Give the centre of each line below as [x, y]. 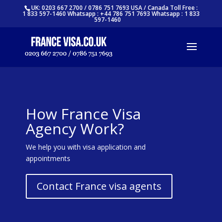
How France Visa [83, 114]
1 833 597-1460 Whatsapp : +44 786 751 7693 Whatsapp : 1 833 [111, 14]
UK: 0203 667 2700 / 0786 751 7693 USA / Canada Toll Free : [114, 8]
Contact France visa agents [99, 186]
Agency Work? [75, 129]
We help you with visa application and [85, 147]
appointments [48, 158]
